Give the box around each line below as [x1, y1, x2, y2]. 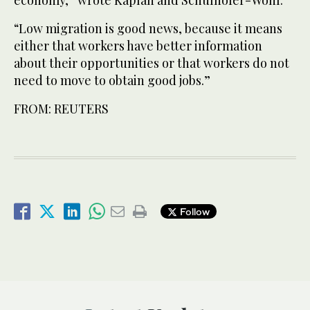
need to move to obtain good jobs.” [14, 71, 210, 89]
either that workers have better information [14, 37, 262, 54]
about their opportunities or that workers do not [14, 54, 289, 71]
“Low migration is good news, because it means [14, 19, 282, 37]
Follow [177, 206, 210, 218]
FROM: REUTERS [14, 100, 109, 117]
